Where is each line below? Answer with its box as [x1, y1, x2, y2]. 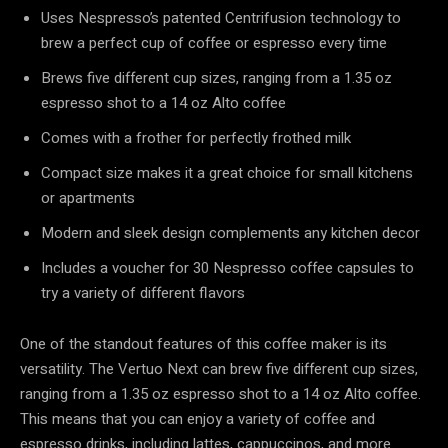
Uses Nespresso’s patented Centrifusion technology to [41, 6, 401, 29]
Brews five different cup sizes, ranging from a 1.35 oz [41, 66, 392, 89]
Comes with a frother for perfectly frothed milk [41, 126, 351, 149]
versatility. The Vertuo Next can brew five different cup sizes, [20, 357, 418, 380]
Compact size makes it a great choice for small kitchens [41, 161, 413, 184]
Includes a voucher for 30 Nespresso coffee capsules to [41, 256, 414, 279]
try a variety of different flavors [41, 281, 245, 304]
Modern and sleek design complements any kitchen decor [41, 221, 420, 244]
